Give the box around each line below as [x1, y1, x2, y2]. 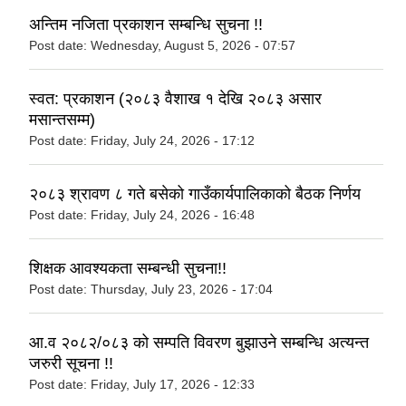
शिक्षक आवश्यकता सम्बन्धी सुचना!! [29, 259, 227, 278]
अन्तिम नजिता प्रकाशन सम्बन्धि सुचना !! [29, 15, 263, 34]
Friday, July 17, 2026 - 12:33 [91, 377, 255, 392]
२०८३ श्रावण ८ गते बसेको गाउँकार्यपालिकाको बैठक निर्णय [29, 185, 361, 204]
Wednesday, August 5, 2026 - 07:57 [91, 38, 295, 53]
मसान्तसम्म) [29, 111, 95, 130]
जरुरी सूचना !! [29, 354, 113, 373]
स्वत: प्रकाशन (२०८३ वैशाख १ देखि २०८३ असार [29, 90, 322, 109]
